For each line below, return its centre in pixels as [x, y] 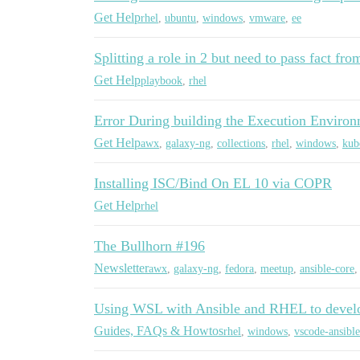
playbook [162, 80]
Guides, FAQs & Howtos [159, 331]
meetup [277, 268]
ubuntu [180, 18]
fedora [239, 268]
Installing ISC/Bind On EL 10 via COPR [213, 183]
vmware [267, 18]
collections [241, 143]
